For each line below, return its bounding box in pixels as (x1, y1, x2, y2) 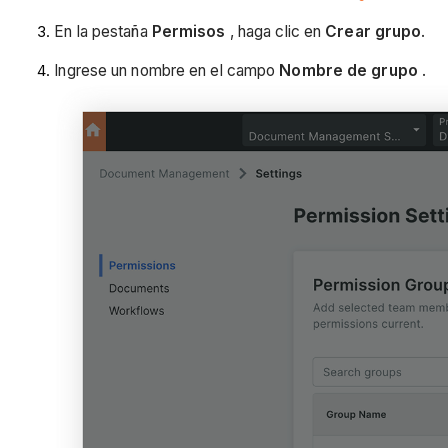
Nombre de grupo (279, 61, 418, 81)
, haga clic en (225, 21, 326, 41)
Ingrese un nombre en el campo (54, 61, 280, 81)
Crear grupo (325, 21, 422, 41)
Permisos (151, 21, 226, 41)
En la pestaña (54, 21, 152, 41)
